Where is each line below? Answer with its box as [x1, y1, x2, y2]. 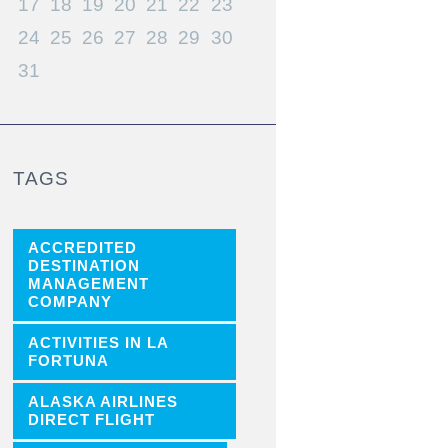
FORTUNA [27, 353, 109, 370]
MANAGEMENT [27, 276, 149, 293]
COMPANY [27, 294, 112, 311]
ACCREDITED [27, 240, 137, 257]
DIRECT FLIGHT [27, 412, 155, 429]
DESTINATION [27, 258, 140, 275]
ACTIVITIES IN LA [27, 335, 169, 352]
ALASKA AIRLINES [27, 394, 178, 411]
